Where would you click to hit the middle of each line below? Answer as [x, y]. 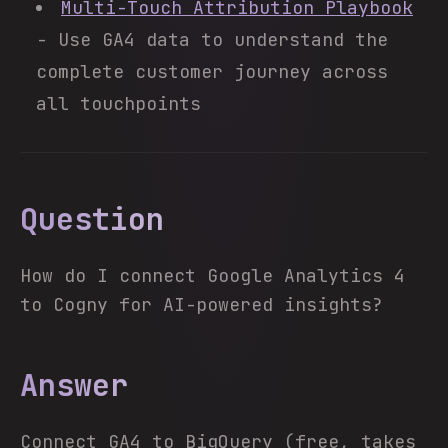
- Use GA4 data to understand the [212, 39]
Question [92, 219]
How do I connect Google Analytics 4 [212, 275]
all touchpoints [118, 103]
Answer [74, 385]
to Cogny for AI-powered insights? [201, 304]
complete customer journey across [212, 71]
